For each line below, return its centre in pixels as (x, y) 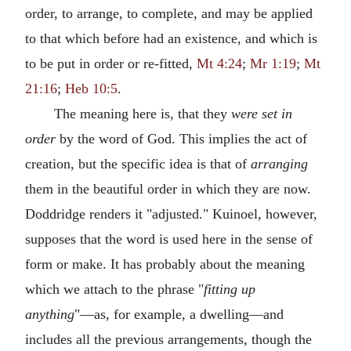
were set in (261, 113)
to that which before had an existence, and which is (171, 38)
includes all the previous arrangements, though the (168, 339)
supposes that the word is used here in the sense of (169, 239)
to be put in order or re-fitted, (111, 63)
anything (50, 314)
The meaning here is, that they (142, 113)
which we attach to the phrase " (114, 289)
